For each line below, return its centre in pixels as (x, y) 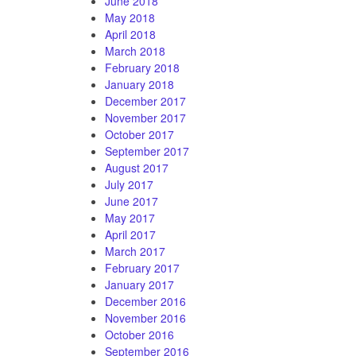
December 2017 (145, 101)
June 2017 (132, 201)
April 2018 (130, 34)
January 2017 (139, 284)
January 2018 (139, 84)
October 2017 (139, 134)
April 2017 (130, 234)
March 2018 (135, 50)
